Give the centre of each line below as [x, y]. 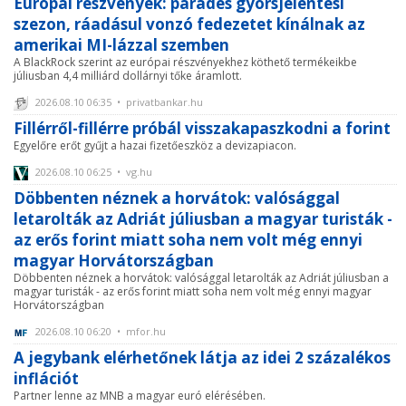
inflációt [46, 378]
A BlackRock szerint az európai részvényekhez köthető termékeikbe [185, 62]
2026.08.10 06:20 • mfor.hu [99, 331]
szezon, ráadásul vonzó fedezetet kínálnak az [189, 24]
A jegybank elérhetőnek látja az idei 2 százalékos [202, 357]
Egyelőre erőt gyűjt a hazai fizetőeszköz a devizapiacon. [155, 145]
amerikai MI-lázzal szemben [121, 44]
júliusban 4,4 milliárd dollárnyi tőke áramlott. [128, 75]
